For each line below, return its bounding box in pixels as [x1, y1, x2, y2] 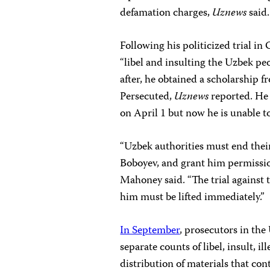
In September [120, 222, 180, 240]
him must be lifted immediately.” [120, 189, 265, 207]
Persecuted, [120, 88, 175, 106]
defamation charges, [120, 4, 213, 22]
